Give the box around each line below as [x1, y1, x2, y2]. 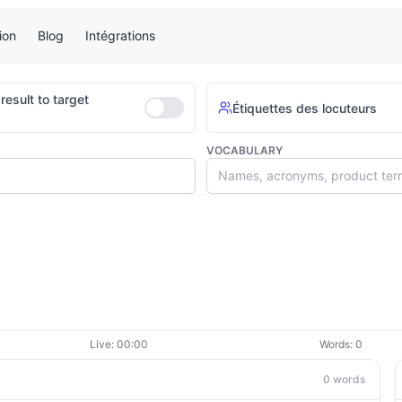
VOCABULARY [206, 144, 283, 157]
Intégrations [85, 28, 155, 43]
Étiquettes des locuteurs [232, 100, 377, 116]
